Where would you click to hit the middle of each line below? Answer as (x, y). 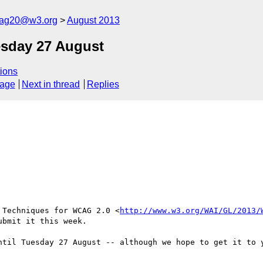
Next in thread (51, 85)
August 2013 (93, 20)
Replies (103, 85)
